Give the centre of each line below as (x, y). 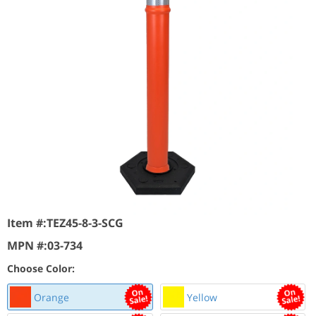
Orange (50, 297)
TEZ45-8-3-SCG (85, 223)
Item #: (27, 223)
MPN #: (27, 245)
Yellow (200, 297)
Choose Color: (41, 268)
